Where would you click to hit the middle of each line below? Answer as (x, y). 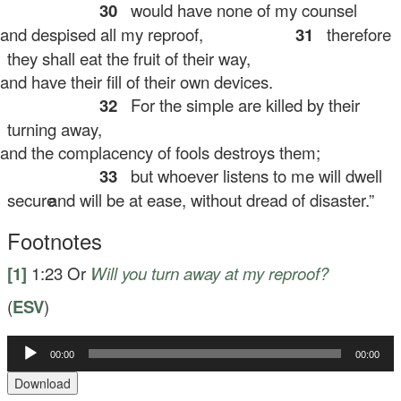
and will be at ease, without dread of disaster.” (203, 200)
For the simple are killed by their (241, 105)
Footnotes (55, 240)
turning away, (55, 129)
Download (43, 383)
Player (25, 378)
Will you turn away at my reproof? (210, 273)
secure (32, 200)
